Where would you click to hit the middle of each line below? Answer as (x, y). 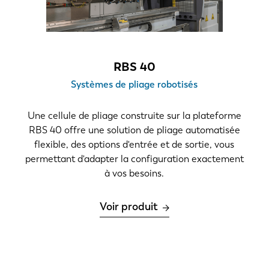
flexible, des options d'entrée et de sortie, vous (134, 145)
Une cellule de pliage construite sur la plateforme (134, 116)
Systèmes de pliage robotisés (134, 85)
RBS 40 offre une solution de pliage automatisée (134, 130)
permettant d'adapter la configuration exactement (134, 159)
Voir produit (128, 207)
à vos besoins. (134, 174)
